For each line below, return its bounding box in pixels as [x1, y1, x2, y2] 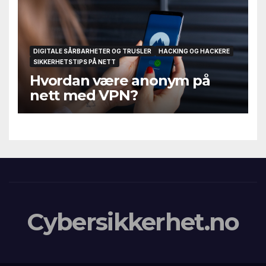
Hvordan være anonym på [30, 72, 210, 90]
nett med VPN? [30, 87, 138, 104]
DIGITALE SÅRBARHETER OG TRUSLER [33, 47, 151, 55]
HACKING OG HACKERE [159, 47, 230, 55]
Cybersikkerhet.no [27, 207, 239, 237]
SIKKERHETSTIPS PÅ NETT [33, 58, 116, 66]
